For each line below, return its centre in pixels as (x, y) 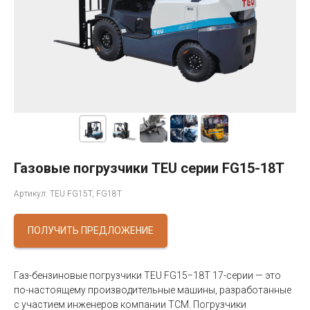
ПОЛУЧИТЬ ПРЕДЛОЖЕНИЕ (91, 231)
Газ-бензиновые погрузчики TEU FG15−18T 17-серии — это (147, 276)
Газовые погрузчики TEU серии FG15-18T (149, 168)
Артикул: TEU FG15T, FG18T (68, 194)
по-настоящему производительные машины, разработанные (153, 290)
